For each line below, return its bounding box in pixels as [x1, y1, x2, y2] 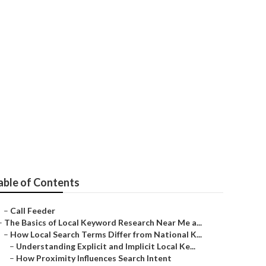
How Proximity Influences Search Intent [16, 253, 172, 263]
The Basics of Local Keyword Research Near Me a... [4, 217, 202, 227]
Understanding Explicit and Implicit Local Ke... [16, 241, 195, 251]
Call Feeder [10, 205, 55, 216]
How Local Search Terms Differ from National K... [10, 229, 202, 239]
